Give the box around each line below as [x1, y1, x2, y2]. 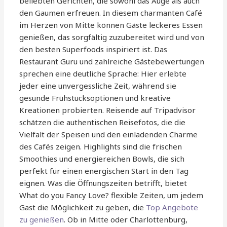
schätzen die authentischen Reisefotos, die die [19, 117, 186, 128]
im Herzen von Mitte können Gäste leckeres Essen [19, 20, 203, 30]
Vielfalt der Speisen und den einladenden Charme [19, 129, 198, 140]
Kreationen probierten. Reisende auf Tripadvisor [19, 105, 196, 116]
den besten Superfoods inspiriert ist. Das [19, 44, 168, 55]
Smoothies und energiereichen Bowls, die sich [19, 154, 185, 164]
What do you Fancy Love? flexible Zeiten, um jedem [19, 190, 204, 201]
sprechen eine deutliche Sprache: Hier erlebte [19, 68, 187, 79]
